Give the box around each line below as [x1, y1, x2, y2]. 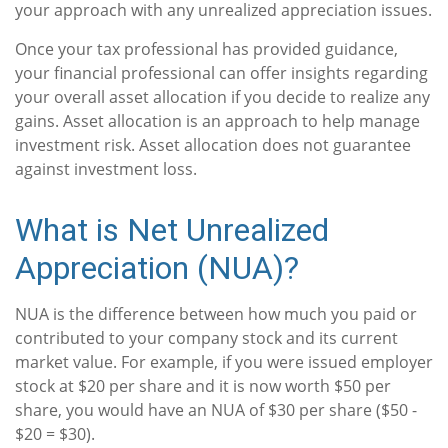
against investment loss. [15, 158, 197, 180]
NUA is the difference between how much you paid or [15, 303, 417, 325]
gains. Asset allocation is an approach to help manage [15, 110, 420, 132]
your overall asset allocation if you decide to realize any [15, 86, 430, 108]
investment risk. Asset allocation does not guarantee [15, 134, 411, 156]
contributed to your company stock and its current [15, 327, 398, 349]
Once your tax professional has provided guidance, [15, 38, 398, 60]
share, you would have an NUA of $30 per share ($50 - [15, 399, 417, 421]
